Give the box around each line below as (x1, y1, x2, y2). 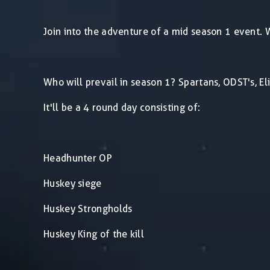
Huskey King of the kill (43, 228, 145, 240)
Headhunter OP (43, 152, 112, 164)
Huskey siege (43, 177, 102, 189)
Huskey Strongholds (43, 202, 133, 215)
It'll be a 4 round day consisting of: (43, 101, 201, 113)
